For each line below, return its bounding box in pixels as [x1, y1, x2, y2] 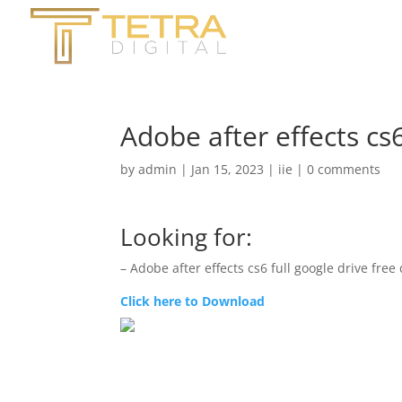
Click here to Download [120, 293, 266, 310]
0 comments [307, 161, 381, 178]
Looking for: [120, 221, 253, 253]
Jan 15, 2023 [191, 161, 265, 178]
